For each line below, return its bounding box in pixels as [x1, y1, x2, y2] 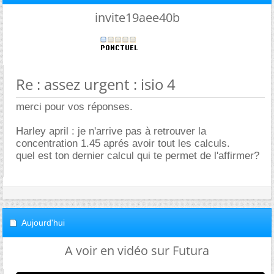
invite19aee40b [94, 9, 180, 26]
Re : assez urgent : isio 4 [16, 74, 176, 94]
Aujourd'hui [21, 218, 65, 228]
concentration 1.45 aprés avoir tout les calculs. [16, 138, 230, 149]
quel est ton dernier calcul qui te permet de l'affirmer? [16, 150, 259, 161]
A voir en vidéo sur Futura [65, 242, 209, 259]
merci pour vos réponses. [16, 101, 133, 113]
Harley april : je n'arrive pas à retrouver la [16, 125, 206, 137]
